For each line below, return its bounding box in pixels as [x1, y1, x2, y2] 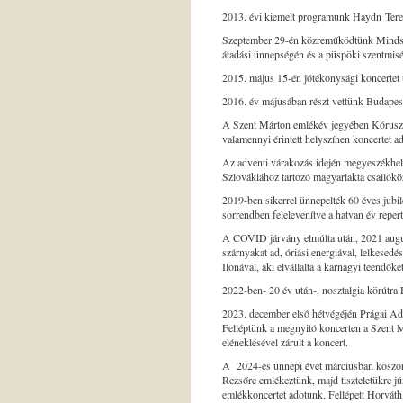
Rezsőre [222, 372, 256, 387]
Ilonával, [222, 259, 259, 273]
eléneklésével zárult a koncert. [222, 335, 352, 349]
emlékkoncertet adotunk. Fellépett [222, 387, 367, 401]
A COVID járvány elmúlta [222, 230, 337, 245]
